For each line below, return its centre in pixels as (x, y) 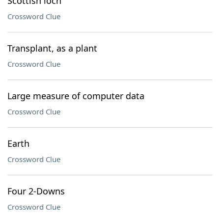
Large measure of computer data (76, 96)
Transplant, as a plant (52, 48)
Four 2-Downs (36, 191)
